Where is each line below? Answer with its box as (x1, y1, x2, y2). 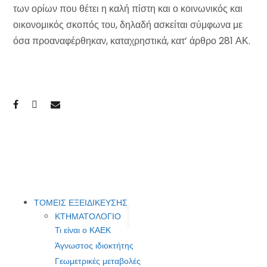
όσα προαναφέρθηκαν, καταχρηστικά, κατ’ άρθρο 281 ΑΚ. (13, 34, 250, 48)
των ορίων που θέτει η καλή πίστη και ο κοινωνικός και (13, 2, 243, 15)
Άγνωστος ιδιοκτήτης (55, 240, 133, 252)
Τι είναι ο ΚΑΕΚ (55, 224, 111, 236)
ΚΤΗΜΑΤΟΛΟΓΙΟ (55, 210, 121, 222)
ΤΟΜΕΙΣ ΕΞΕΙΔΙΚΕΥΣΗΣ (34, 197, 128, 209)
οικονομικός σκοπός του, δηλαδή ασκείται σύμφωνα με (13, 18, 243, 32)
